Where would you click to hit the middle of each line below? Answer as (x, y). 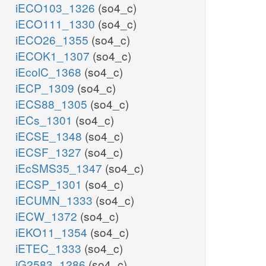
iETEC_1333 (50, 248)
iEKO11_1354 (53, 232)
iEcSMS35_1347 (60, 168)
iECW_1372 (48, 216)
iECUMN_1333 (56, 200)
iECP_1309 (46, 88)
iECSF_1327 (50, 152)
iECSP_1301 (50, 184)
